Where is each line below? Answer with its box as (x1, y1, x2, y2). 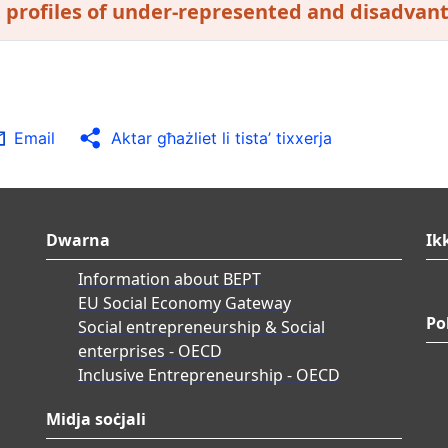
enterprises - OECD (78, 340, 222, 363)
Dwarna (46, 229, 110, 252)
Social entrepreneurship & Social (78, 316, 325, 339)
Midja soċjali (46, 408, 146, 431)
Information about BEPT (78, 268, 261, 291)
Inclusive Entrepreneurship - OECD (78, 364, 340, 387)
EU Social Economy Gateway (78, 292, 291, 315)
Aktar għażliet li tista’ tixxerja (111, 128, 332, 149)
